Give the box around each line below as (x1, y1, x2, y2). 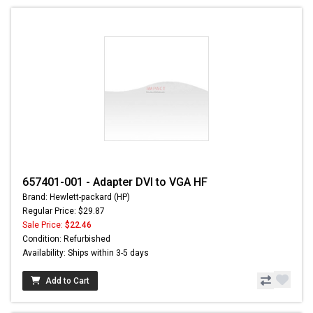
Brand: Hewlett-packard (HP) (22, 192, 130, 203)
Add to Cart (45, 276, 89, 286)
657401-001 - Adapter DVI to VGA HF (22, 175, 208, 189)
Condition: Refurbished (22, 234, 110, 245)
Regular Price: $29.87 (22, 206, 105, 217)
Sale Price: (22, 220, 65, 231)
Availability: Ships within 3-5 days (22, 248, 149, 259)
